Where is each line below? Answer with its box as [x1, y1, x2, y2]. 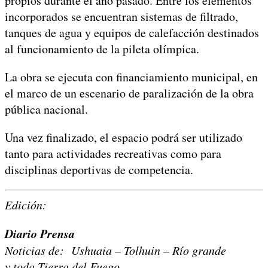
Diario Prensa [5, 224, 75, 242]
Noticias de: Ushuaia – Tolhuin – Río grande [5, 242, 226, 258]
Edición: [5, 196, 47, 212]
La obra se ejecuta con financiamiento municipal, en [5, 68, 258, 85]
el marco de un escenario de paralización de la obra [5, 84, 254, 101]
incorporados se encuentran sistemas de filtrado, [5, 8, 238, 25]
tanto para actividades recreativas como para [5, 145, 221, 162]
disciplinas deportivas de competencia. [5, 161, 193, 178]
